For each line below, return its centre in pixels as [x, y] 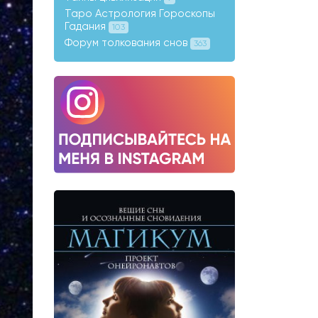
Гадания [87, 27]
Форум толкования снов [127, 43]
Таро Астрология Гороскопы [140, 14]
